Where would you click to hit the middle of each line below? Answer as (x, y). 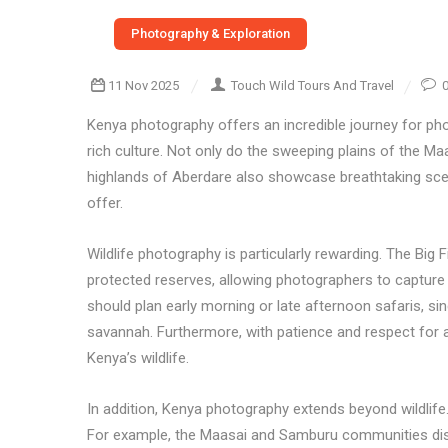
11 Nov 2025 (143, 85)
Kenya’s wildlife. (138, 358)
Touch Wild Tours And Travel (312, 85)
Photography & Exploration (210, 33)
